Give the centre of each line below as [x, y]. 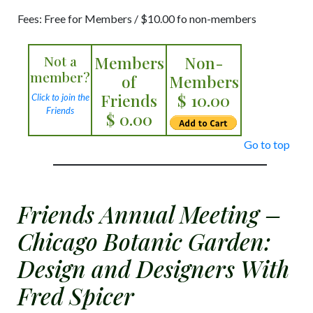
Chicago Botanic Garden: [144, 241]
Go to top [267, 144]
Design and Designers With [153, 268]
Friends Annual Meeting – [150, 214]
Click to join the [60, 97]
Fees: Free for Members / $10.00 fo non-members [137, 19]
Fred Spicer [76, 296]
